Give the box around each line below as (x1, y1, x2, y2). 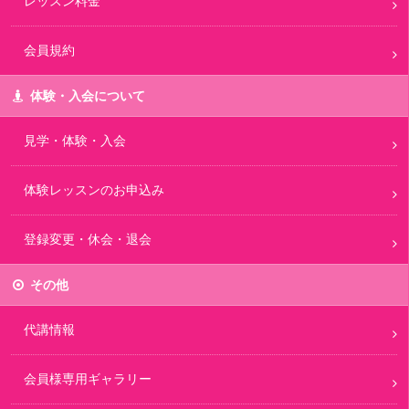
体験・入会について (30, 88, 145, 103)
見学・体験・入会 (24, 132, 126, 148)
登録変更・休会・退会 (24, 231, 152, 246)
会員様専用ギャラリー (24, 371, 152, 386)
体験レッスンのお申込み (24, 182, 164, 197)
